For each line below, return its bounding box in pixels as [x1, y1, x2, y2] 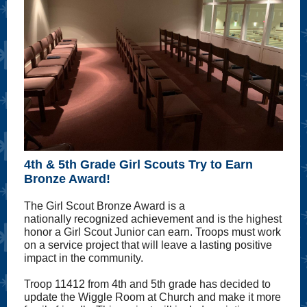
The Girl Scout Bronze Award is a [24, 200, 185, 212]
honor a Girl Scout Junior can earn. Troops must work [24, 226, 281, 238]
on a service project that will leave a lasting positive [24, 239, 272, 251]
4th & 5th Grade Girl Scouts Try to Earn [24, 158, 253, 171]
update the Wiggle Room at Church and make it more [24, 291, 281, 303]
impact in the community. [24, 252, 146, 264]
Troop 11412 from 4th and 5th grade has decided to [24, 278, 271, 290]
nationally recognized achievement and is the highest [24, 213, 282, 225]
